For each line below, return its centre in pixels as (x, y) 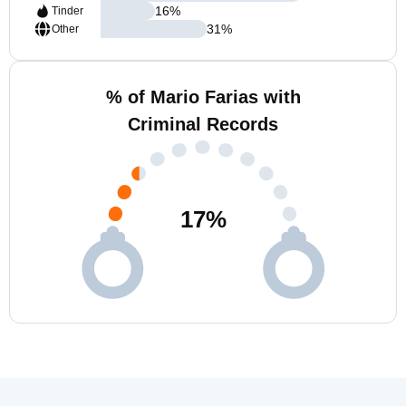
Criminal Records (203, 124)
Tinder (68, 11)
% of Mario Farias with (203, 97)
